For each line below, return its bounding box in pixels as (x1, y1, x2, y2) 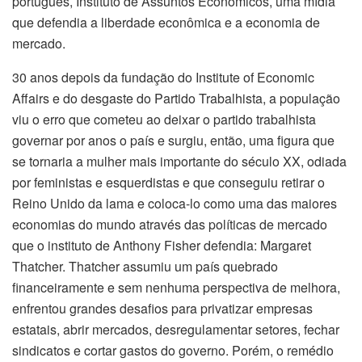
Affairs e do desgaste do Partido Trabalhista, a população (12, 89, 340, 108)
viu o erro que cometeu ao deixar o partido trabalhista (12, 110, 316, 129)
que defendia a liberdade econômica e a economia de (12, 13, 320, 32)
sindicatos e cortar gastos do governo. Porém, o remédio (12, 341, 334, 360)
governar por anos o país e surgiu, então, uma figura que (12, 131, 335, 150)
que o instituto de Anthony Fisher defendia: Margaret (12, 236, 311, 255)
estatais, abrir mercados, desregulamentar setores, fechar (12, 320, 339, 339)
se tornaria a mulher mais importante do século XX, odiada (12, 152, 347, 171)
